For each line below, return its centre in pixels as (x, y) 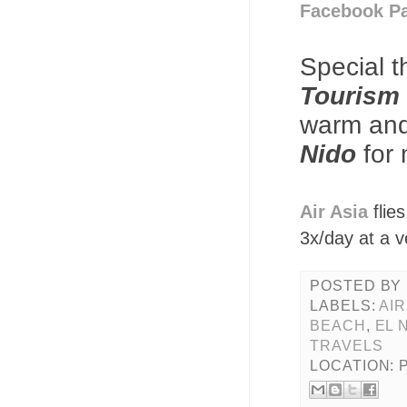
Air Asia (334, 212)
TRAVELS (347, 346)
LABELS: (345, 306)
